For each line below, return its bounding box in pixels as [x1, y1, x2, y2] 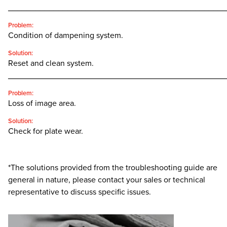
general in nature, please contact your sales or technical [8, 175, 205, 185]
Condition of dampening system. [8, 30, 123, 41]
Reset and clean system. [8, 58, 94, 69]
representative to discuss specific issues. [8, 187, 151, 198]
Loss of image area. [8, 98, 76, 109]
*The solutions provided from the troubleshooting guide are [8, 163, 217, 173]
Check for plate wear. [8, 126, 83, 137]
